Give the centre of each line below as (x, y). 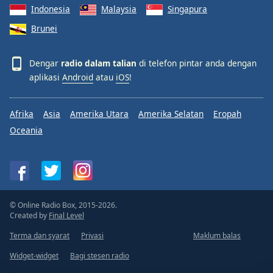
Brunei (44, 29)
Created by (29, 216)
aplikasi (46, 77)
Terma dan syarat (40, 236)
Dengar (45, 63)
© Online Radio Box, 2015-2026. (63, 205)
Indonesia (51, 9)
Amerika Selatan (171, 114)
